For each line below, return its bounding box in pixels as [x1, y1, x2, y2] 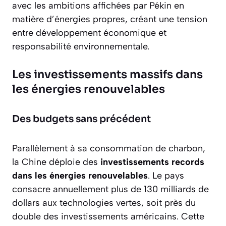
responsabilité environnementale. [12, 41, 149, 52]
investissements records [100, 156, 204, 168]
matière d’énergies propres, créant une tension [12, 14, 207, 25]
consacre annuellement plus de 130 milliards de [12, 184, 209, 195]
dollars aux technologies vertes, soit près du [12, 197, 196, 209]
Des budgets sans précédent [12, 113, 151, 126]
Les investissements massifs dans [12, 68, 203, 82]
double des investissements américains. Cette [12, 211, 204, 222]
